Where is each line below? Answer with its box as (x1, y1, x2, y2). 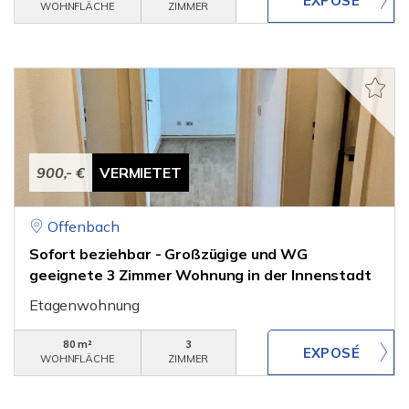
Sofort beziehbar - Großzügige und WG (29, 245, 308, 263)
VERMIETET (100, 163, 182, 182)
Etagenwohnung (29, 296, 141, 314)
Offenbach (47, 217, 120, 236)
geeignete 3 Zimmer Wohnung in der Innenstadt (29, 266, 372, 284)
